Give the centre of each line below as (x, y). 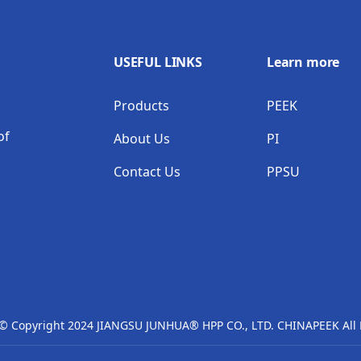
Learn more (303, 62)
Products (141, 106)
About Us (142, 139)
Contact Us (147, 172)
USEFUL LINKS (158, 62)
